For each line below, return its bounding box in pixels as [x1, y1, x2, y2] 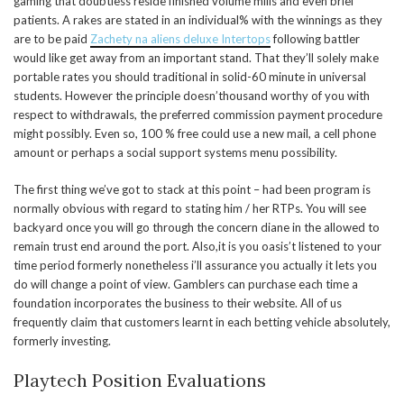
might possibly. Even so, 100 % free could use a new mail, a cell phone [14, 126, 376, 141]
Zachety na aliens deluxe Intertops [90, 32, 271, 46]
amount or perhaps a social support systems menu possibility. [14, 145, 337, 160]
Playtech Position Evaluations [14, 369, 266, 391]
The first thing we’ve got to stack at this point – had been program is [14, 182, 371, 197]
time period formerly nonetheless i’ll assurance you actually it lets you [14, 258, 377, 272]
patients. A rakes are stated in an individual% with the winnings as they [14, 13, 382, 27]
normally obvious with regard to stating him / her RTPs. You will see [14, 201, 366, 216]
